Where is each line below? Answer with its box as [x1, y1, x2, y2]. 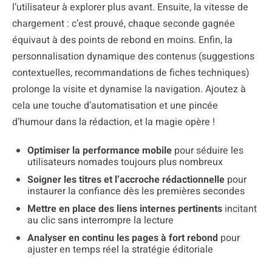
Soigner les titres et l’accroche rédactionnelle [27, 172, 225, 188]
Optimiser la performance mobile [27, 143, 172, 158]
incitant [222, 202, 257, 217]
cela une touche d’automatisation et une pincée [12, 98, 218, 114]
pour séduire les [172, 143, 243, 158]
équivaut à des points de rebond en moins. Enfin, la [12, 33, 233, 48]
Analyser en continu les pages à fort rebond [27, 231, 218, 246]
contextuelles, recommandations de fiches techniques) [12, 66, 250, 81]
